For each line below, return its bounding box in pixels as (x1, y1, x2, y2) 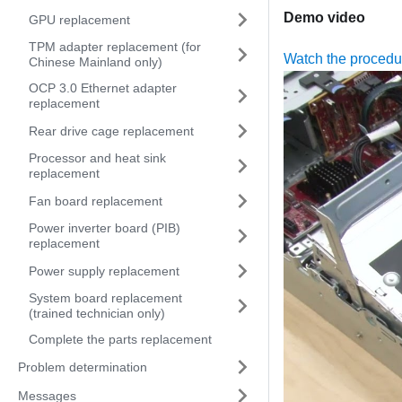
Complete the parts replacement (29, 332, 212, 346)
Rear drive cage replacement (29, 123, 194, 138)
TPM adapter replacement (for (29, 39, 201, 54)
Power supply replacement (29, 263, 179, 278)
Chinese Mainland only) (29, 55, 162, 69)
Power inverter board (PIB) (29, 221, 180, 235)
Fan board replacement (29, 193, 162, 208)
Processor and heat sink (29, 151, 166, 165)
